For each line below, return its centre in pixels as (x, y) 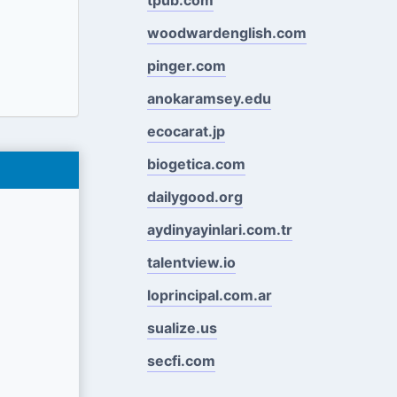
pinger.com (186, 65)
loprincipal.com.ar (209, 295)
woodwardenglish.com (226, 32)
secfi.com (181, 360)
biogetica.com (196, 163)
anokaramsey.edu (209, 98)
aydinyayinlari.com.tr (219, 229)
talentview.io (191, 262)
